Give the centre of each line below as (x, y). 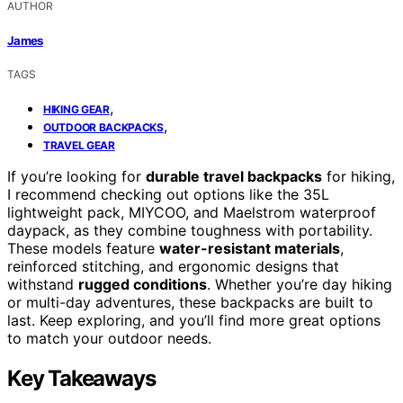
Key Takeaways (81, 378)
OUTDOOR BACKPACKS (103, 127)
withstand (43, 284)
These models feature (83, 248)
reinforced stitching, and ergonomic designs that (173, 266)
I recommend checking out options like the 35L (168, 194)
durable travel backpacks (234, 176)
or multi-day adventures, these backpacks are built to (190, 302)
